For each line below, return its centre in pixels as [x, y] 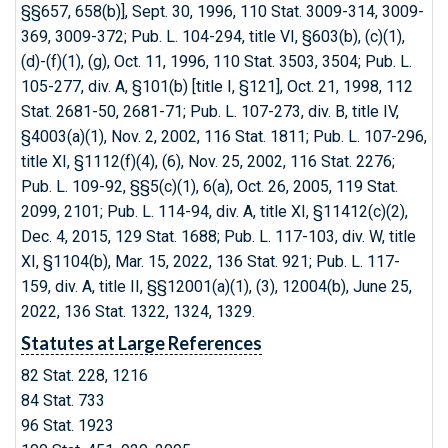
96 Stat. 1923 [67, 425]
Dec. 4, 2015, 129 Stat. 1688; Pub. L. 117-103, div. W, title [218, 236]
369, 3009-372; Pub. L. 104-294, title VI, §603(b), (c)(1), [213, 36]
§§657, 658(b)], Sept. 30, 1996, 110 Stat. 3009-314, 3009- [222, 11]
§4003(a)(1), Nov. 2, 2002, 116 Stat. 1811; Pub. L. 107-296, [224, 136]
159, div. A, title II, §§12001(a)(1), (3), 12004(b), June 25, [216, 286]
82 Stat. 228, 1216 [84, 375]
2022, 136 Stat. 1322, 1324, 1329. [138, 311]
